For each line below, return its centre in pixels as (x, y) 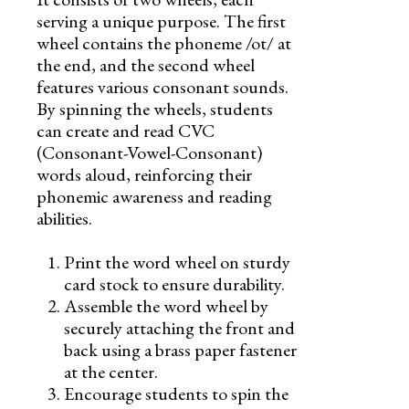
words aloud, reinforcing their (144, 174)
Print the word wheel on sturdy (177, 262)
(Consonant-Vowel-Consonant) (149, 152)
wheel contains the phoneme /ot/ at (164, 42)
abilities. (64, 218)
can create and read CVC (126, 130)
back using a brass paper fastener (180, 349)
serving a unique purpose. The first (161, 21)
